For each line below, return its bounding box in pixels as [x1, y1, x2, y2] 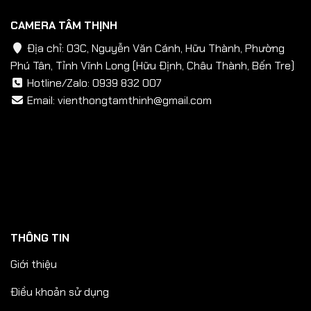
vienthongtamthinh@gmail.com [58, 93, 212, 108]
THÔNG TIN [10, 230, 69, 246]
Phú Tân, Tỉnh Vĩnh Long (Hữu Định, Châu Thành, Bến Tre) [10, 58, 294, 74]
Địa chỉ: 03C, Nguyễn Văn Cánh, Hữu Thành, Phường [24, 41, 285, 56]
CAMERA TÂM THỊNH [10, 18, 117, 33]
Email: [24, 93, 58, 108]
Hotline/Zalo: [24, 76, 92, 91]
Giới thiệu [10, 256, 57, 271]
